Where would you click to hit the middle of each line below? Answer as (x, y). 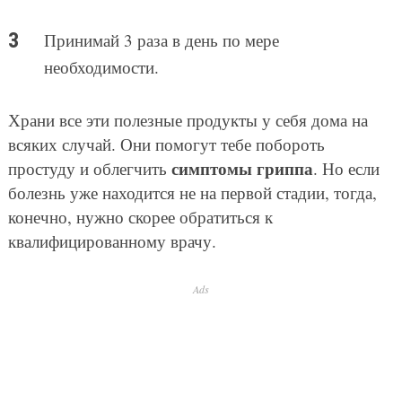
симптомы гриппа (242, 168)
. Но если (346, 168)
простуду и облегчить (89, 168)
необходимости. (101, 66)
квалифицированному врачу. (112, 240)
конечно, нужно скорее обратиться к (140, 216)
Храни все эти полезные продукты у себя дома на (188, 119)
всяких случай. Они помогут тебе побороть (166, 144)
